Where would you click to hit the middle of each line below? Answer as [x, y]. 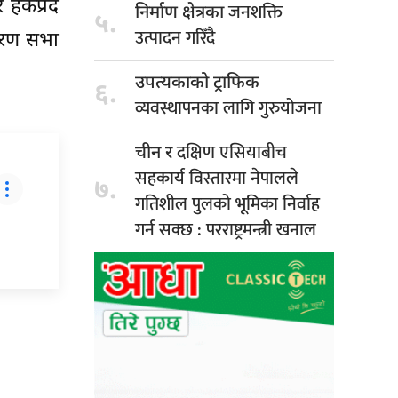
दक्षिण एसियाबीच [232, 153]
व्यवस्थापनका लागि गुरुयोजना [228, 109]
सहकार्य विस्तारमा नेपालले [217, 179]
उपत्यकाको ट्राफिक [197, 84]
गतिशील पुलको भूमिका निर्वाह [227, 205]
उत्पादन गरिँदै [175, 39]
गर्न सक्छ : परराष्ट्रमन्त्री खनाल [226, 231]
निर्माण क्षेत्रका [182, 14]
